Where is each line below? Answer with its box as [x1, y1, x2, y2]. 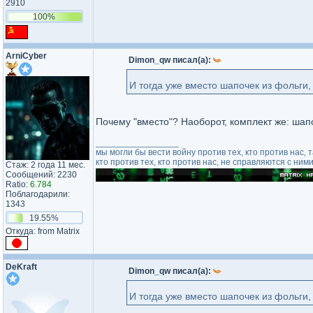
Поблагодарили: [6, 189, 70, 199]
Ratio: [6, 180, 30, 189]
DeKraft [6, 262, 37, 272]
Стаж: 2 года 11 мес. [6, 160, 85, 170]
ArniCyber [6, 51, 47, 61]
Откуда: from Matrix [6, 226, 80, 236]
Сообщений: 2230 [6, 170, 77, 180]
